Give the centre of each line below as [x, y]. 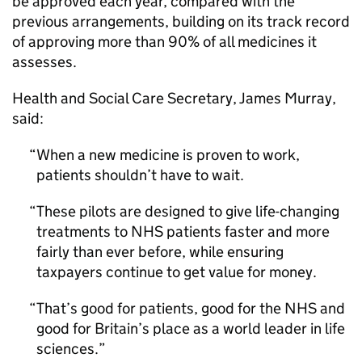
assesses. [44, 62]
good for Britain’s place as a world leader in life [191, 328]
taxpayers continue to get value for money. [177, 272]
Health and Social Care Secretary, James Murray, [174, 98]
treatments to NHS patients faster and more [183, 232]
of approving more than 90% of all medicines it [164, 42]
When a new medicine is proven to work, [168, 155]
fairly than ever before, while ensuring [160, 252]
